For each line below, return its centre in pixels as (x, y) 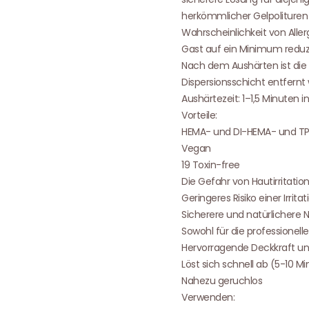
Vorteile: (199, 115)
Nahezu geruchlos (222, 280)
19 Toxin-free (211, 165)
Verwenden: (208, 297)
